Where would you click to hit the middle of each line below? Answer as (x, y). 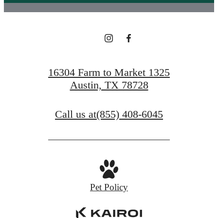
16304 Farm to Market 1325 (109, 73)
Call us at (76, 114)
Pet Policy (109, 187)
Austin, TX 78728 (109, 85)
